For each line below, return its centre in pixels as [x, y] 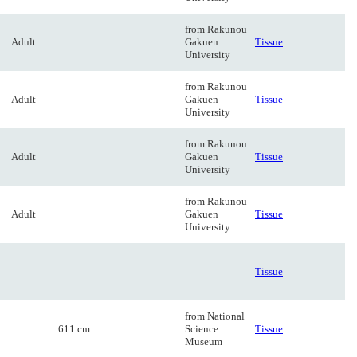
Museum [204, 341]
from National [215, 316]
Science [202, 329]
